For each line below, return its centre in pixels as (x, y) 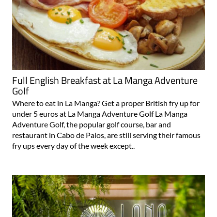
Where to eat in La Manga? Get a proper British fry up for (106, 85)
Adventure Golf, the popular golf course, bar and (92, 106)
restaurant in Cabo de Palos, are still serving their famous (106, 117)
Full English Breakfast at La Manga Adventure (105, 62)
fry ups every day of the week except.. (73, 127)
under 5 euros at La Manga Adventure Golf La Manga (100, 95)
